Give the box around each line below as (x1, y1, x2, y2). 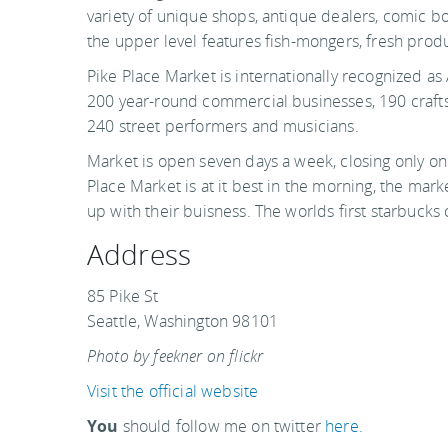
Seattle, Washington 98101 (87, 309, 278, 332)
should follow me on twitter (118, 414, 326, 437)
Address (87, 234, 191, 273)
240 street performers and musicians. (87, 114, 359, 137)
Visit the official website (87, 379, 259, 402)
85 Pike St (87, 284, 159, 307)
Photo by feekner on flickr (87, 344, 264, 367)
